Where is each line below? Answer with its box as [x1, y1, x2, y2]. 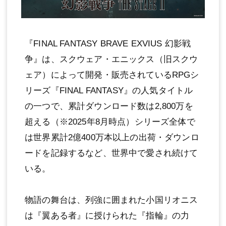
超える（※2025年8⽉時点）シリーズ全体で [25, 117, 195, 127]
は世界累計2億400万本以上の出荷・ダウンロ [25, 132, 199, 142]
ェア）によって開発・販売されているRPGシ [25, 70, 199, 80]
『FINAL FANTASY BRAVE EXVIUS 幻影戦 [25, 38, 191, 48]
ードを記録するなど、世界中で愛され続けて [25, 148, 198, 158]
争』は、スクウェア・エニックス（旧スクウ [25, 54, 198, 64]
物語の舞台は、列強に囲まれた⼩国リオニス [25, 195, 198, 205]
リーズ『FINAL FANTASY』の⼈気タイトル [25, 85, 193, 95]
